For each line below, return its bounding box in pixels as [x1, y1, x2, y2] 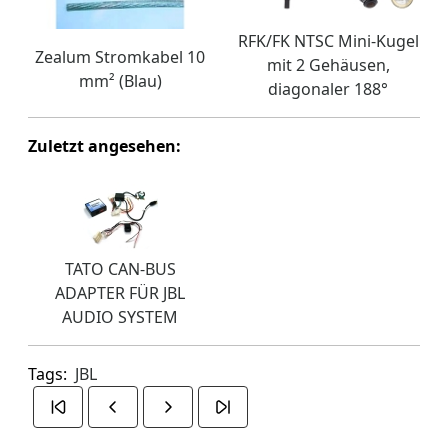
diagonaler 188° [268, 77, 388, 100]
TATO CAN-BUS [64, 257, 176, 280]
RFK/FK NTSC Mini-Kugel [237, 29, 419, 52]
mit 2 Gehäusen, [266, 53, 390, 76]
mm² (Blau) [78, 69, 162, 92]
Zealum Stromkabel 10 [35, 45, 205, 68]
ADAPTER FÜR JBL [55, 281, 185, 304]
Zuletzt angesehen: [28, 134, 181, 157]
